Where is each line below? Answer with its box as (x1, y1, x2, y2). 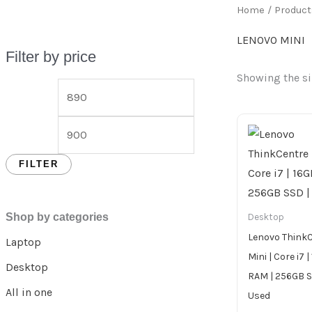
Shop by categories (6, 211, 109, 224)
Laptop (6, 235, 41, 249)
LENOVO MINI (237, 33, 305, 47)
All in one (6, 286, 52, 299)
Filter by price (6, 47, 96, 65)
